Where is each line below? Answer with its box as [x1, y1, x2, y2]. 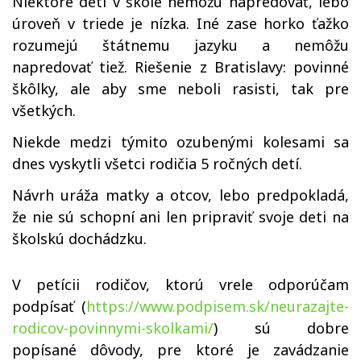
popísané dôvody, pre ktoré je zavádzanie [12, 340, 349, 359]
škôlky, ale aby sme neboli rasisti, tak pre [12, 79, 349, 98]
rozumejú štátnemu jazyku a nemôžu [12, 35, 349, 55]
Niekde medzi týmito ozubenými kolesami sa [12, 132, 349, 151]
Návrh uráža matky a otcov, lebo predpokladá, [12, 185, 349, 205]
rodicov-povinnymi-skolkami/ [12, 318, 214, 338]
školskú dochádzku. [12, 229, 147, 248]
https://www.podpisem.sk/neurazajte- [86, 297, 349, 316]
